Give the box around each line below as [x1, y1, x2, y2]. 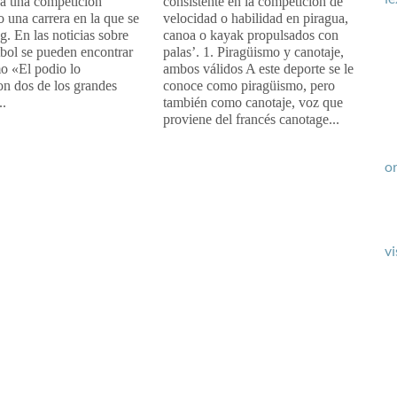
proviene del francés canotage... [162, 111, 339, 127]
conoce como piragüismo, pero [162, 77, 335, 93]
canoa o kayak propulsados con [162, 27, 339, 43]
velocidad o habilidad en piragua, [162, 10, 348, 26]
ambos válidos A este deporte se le [162, 60, 354, 76]
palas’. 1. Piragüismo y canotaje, [162, 43, 344, 59]
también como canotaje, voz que [162, 94, 343, 110]
